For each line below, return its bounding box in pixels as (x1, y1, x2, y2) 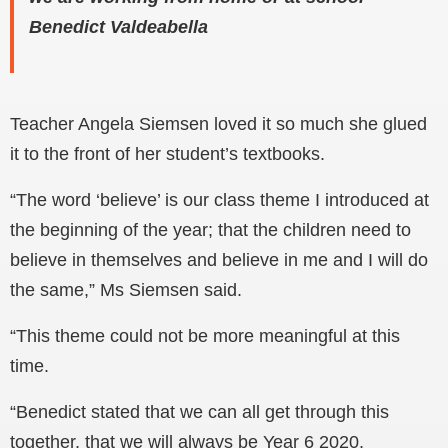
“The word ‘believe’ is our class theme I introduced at (10, 190, 429, 211)
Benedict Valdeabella (29, 17, 213, 38)
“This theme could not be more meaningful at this (10, 326, 400, 347)
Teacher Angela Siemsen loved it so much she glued (10, 114, 427, 135)
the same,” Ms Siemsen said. (10, 280, 242, 301)
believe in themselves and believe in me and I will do (10, 250, 428, 271)
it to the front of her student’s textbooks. (10, 144, 325, 165)
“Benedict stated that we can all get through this (10, 402, 389, 423)
